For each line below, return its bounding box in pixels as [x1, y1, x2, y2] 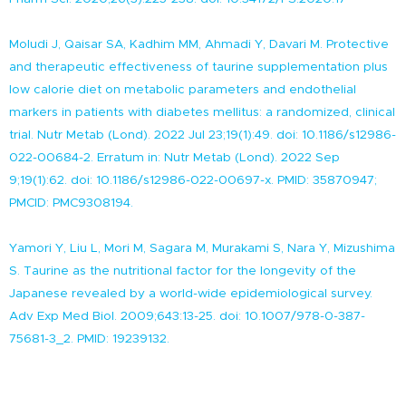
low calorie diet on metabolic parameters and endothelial [9, 82, 356, 96]
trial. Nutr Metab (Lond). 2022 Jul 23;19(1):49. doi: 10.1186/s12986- [9, 128, 396, 141]
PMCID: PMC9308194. [9, 196, 133, 209]
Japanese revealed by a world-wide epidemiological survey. [9, 286, 372, 300]
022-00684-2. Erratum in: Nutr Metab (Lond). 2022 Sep [9, 150, 340, 164]
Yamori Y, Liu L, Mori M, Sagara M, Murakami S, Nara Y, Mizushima [9, 241, 395, 255]
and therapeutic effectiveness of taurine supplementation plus [9, 60, 388, 73]
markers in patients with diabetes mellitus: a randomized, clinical [9, 105, 395, 119]
